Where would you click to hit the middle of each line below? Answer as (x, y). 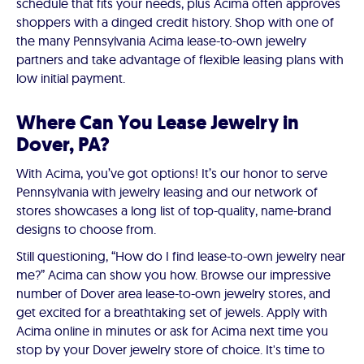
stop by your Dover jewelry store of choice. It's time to (171, 350)
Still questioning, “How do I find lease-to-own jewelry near (181, 256)
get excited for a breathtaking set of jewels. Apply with (172, 312)
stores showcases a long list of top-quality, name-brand (174, 211)
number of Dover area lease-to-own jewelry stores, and (173, 294)
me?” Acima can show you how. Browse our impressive (173, 275)
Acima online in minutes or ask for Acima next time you (172, 331)
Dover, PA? (63, 145)
